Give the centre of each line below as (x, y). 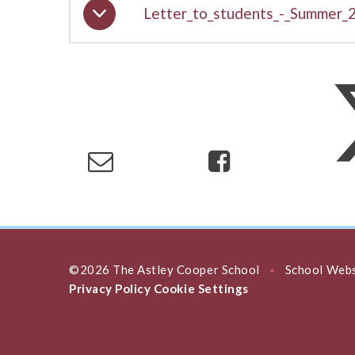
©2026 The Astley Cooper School (166, 270)
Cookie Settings (201, 289)
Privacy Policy (110, 289)
